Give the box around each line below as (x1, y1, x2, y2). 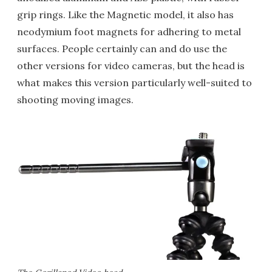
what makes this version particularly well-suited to (17, 76, 252, 89)
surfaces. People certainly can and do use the (17, 42, 227, 55)
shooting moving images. (17, 93, 134, 106)
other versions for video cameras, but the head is (17, 59, 245, 72)
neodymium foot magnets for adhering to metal (17, 25, 241, 38)
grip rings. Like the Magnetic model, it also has (17, 8, 234, 21)
